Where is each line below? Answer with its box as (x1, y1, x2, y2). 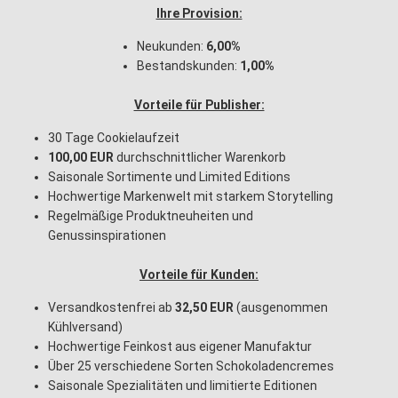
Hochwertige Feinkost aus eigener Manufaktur (48, 339, 312, 354)
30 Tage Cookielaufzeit (48, 131, 179, 145)
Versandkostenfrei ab (48, 300, 175, 314)
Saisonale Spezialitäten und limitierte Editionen (48, 378, 317, 393)
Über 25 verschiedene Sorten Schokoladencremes (48, 359, 334, 373)
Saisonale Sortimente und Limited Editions (48, 170, 291, 184)
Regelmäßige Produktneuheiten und (48, 209, 253, 223)
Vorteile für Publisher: (133, 98, 265, 112)
